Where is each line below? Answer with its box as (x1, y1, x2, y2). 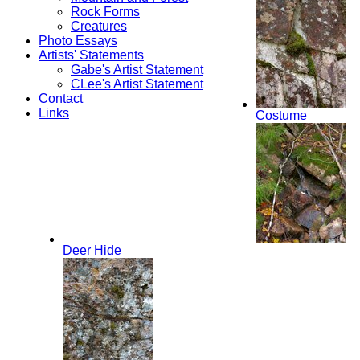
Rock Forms (71, 4, 140, 18)
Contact (39, 91, 83, 105)
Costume (256, 108, 307, 122)
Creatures (71, 18, 127, 33)
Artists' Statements (39, 47, 144, 62)
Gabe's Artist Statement (71, 62, 203, 76)
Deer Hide (63, 243, 121, 257)
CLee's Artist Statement (71, 76, 203, 91)
